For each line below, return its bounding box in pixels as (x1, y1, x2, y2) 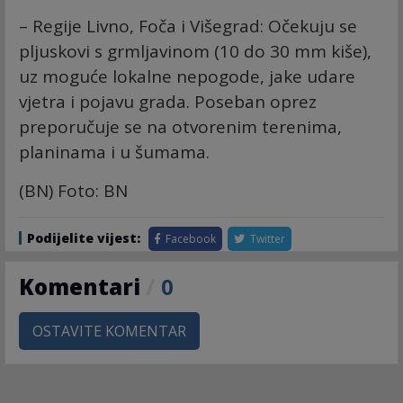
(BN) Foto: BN (19, 179, 128, 203)
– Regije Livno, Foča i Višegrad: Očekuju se (19, 14, 357, 39)
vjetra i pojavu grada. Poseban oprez (19, 90, 317, 114)
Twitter (247, 231, 285, 247)
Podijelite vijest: (27, 229, 140, 247)
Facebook (163, 231, 216, 247)
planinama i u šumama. (19, 140, 210, 165)
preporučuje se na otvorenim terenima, (19, 115, 342, 139)
